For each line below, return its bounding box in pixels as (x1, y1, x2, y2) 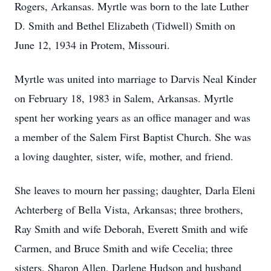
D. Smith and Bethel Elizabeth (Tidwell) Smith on (15, 18, 235, 33)
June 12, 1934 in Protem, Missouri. (15, 38, 170, 52)
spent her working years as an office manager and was (15, 110, 250, 125)
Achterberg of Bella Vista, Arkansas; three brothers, (15, 202, 243, 217)
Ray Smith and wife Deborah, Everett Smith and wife (15, 221, 248, 236)
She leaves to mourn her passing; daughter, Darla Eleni (15, 183, 255, 197)
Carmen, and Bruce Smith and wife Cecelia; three (15, 241, 233, 255)
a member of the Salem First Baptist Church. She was (15, 129, 251, 144)
